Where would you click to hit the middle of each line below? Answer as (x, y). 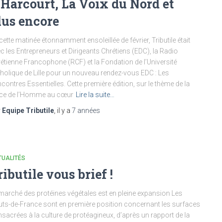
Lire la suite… (95, 95)
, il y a (63, 111)
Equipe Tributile (28, 111)
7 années (86, 111)
